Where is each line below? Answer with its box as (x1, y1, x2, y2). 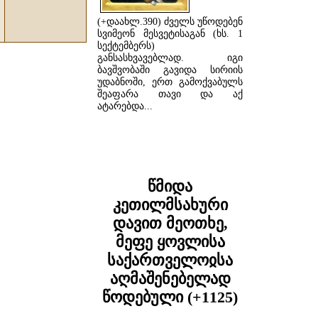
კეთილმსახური (112, 195, 228, 214)
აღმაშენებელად (109, 269, 231, 287)
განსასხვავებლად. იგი (97, 52, 243, 63)
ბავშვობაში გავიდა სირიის (97, 64, 243, 75)
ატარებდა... (97, 100, 153, 111)
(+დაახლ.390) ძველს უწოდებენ (97, 16, 243, 27)
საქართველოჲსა (107, 251, 233, 269)
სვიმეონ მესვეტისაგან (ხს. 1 (97, 28, 243, 39)
